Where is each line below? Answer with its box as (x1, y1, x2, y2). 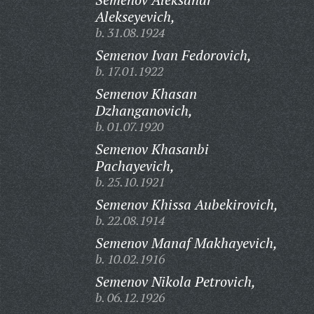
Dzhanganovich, (95, 101, 193, 120)
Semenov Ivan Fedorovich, (95, 46, 252, 64)
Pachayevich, (95, 156, 175, 175)
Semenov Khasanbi (95, 139, 209, 158)
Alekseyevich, (95, 7, 175, 26)
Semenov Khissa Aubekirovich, (95, 195, 278, 214)
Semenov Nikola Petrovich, (95, 272, 256, 291)
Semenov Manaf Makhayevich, (95, 233, 278, 252)
